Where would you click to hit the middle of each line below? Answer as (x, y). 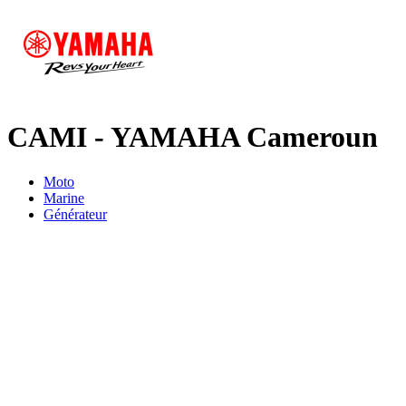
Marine (64, 198)
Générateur (75, 214)
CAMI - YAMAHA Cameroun (193, 137)
